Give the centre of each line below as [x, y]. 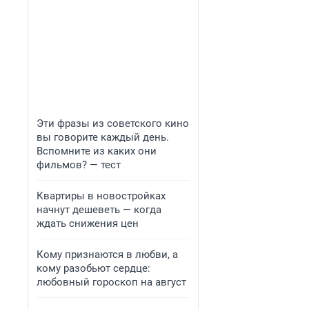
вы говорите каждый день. [103, 137]
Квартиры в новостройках [101, 196]
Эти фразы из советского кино [113, 123]
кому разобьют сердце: [93, 268]
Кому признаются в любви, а [107, 255]
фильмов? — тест [79, 165]
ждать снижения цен [88, 223]
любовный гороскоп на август [111, 282]
